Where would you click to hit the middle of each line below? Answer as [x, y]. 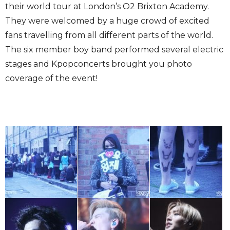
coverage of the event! [51, 79]
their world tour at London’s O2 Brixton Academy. [107, 7]
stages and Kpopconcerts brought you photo [99, 64]
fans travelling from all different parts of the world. [109, 35]
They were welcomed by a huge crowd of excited [107, 21]
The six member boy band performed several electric [114, 50]
